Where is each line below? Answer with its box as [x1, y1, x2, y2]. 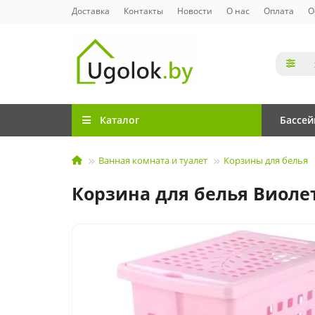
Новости [177, 5, 212, 16]
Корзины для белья [224, 154, 308, 167]
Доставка [72, 5, 110, 16]
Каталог [99, 113, 139, 127]
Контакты [124, 5, 163, 16]
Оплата [264, 5, 294, 16]
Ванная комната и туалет [98, 154, 207, 167]
